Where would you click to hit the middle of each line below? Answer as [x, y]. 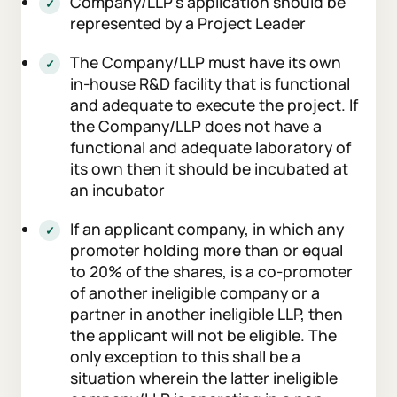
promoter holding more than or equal [206, 250]
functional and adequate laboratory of [210, 148]
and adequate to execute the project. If [214, 105]
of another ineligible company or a [195, 293]
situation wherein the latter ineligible [204, 378]
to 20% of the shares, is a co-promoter [211, 272]
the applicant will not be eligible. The [203, 335]
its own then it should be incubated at [209, 169]
